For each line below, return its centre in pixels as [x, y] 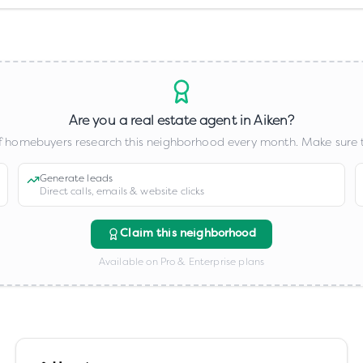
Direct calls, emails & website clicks [122, 191]
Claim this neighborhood [188, 234]
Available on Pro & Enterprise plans [181, 262]
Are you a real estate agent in [161, 120]
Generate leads [77, 178]
